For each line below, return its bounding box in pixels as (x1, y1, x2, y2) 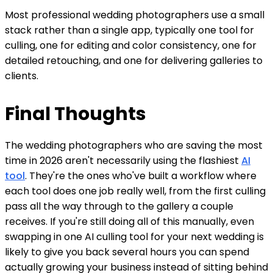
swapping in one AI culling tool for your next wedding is (5, 229, 264, 244)
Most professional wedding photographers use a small (5, 7, 264, 22)
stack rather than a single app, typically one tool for (5, 23, 254, 37)
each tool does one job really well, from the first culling (5, 183, 266, 198)
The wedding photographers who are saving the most (5, 138, 263, 152)
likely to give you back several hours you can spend (5, 244, 249, 259)
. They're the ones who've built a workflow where (25, 168, 257, 183)
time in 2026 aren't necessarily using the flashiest (5, 153, 241, 168)
